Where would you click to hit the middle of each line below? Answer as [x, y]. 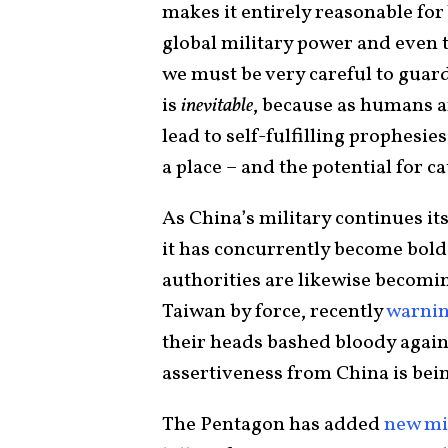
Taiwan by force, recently [274, 312]
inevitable [217, 106]
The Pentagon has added [273, 425]
